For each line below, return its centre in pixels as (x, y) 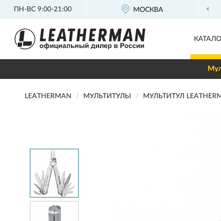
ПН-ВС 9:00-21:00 (43, 9)
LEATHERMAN (48, 96)
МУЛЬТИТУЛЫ (107, 96)
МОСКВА (148, 10)
